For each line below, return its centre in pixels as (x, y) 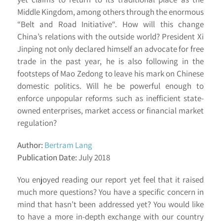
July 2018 (93, 157)
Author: (30, 145)
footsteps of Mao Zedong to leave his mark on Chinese (110, 73)
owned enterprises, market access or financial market (110, 110)
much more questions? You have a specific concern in (110, 192)
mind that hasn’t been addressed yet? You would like (110, 204)
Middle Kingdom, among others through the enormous (110, 12)
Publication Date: (47, 157)
